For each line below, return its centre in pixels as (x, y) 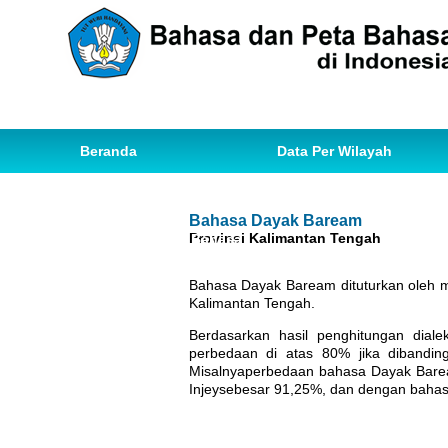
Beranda (108, 151)
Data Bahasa (123, 195)
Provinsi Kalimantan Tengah (284, 238)
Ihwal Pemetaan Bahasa (161, 239)
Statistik (373, 195)
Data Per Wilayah (334, 151)
